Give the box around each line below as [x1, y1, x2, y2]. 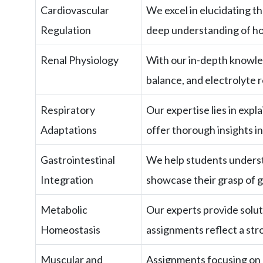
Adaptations [41, 123, 97, 137]
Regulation [41, 23, 91, 37]
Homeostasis [41, 223, 100, 237]
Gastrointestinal [41, 153, 115, 167]
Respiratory [41, 103, 95, 117]
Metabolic [41, 203, 87, 217]
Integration [41, 173, 93, 187]
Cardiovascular [41, 4, 109, 17]
